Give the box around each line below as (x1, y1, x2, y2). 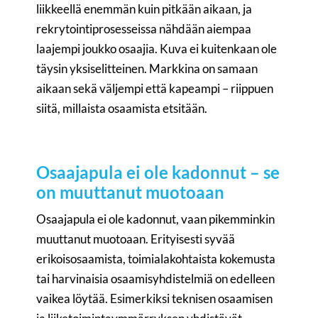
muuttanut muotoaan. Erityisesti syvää (36, 231, 236, 247)
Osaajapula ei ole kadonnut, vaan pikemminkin (36, 212, 275, 227)
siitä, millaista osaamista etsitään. (36, 101, 208, 116)
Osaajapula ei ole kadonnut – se (36, 162, 280, 183)
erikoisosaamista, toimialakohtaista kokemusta (36, 251, 276, 267)
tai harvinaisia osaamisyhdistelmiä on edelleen (36, 271, 275, 287)
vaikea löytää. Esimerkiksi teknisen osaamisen (36, 291, 273, 307)
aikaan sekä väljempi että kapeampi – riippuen (36, 81, 274, 97)
